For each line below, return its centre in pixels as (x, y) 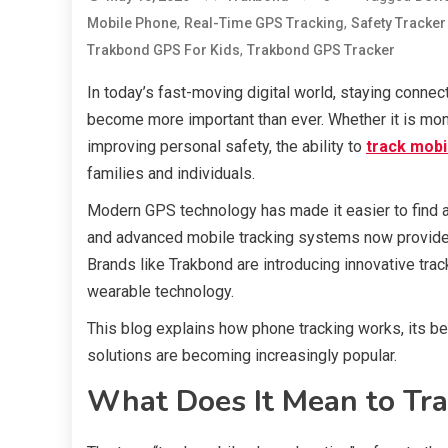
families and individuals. (171, 173)
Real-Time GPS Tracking (264, 22)
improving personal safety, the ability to (226, 146)
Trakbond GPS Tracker (321, 49)
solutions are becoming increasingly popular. (242, 355)
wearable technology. (160, 291)
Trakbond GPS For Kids (163, 49)
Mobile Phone (132, 22)
